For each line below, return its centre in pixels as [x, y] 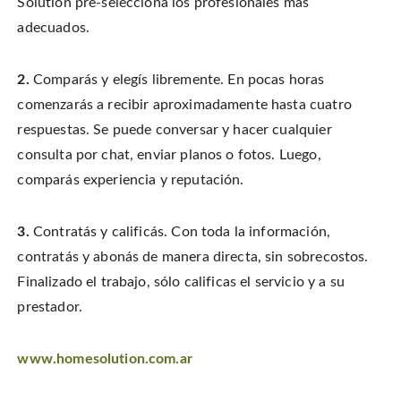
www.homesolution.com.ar [105, 359]
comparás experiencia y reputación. [131, 180]
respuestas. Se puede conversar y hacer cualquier [175, 130]
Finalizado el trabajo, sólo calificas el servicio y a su [181, 282]
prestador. [50, 307]
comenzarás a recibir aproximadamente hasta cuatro [184, 105]
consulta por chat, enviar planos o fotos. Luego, [169, 155]
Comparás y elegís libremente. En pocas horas [177, 80]
